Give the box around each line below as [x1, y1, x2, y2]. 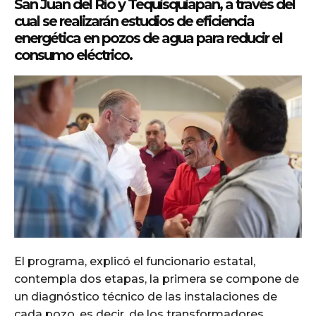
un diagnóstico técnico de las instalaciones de [14, 290, 277, 304]
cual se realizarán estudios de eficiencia [14, 13, 254, 30]
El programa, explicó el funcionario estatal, [14, 255, 255, 269]
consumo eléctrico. [14, 47, 132, 64]
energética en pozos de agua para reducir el [14, 30, 282, 47]
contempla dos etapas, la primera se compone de [14, 272, 299, 286]
